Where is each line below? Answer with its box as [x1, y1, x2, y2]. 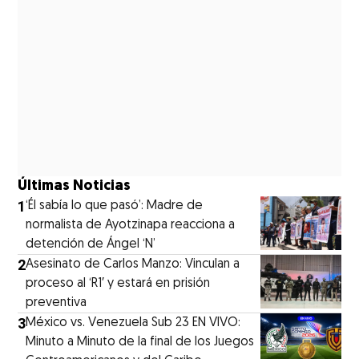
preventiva [26, 296, 87, 309]
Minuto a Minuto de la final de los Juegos [26, 335, 255, 349]
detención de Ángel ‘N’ [26, 237, 156, 251]
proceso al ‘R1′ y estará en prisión [26, 276, 211, 290]
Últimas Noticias [18, 178, 131, 194]
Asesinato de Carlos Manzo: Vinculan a [26, 257, 240, 271]
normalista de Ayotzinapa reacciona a [26, 218, 236, 232]
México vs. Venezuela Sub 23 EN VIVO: [26, 316, 241, 329]
